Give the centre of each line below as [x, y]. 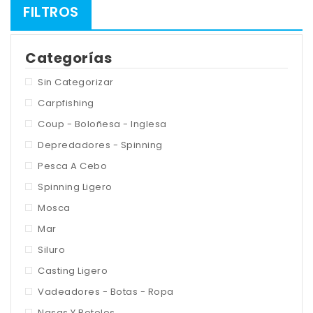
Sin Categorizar [76, 82]
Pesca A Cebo [72, 166]
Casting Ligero [73, 271]
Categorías [68, 58]
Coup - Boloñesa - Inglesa [102, 124]
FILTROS [51, 12]
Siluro [51, 250]
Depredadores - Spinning [100, 145]
